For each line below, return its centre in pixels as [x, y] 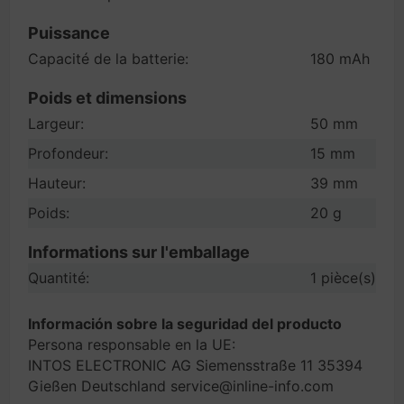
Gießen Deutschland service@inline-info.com [181, 386]
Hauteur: [57, 183]
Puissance [69, 33]
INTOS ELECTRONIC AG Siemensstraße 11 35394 [195, 365]
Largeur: [56, 124]
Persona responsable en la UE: [132, 344]
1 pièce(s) [343, 278]
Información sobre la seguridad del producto [185, 324]
